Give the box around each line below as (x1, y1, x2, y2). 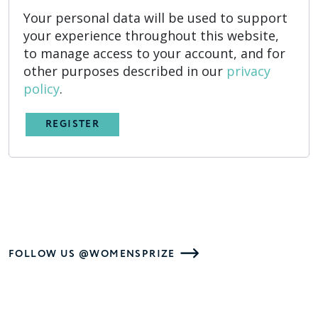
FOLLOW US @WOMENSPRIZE (9, 247, 175, 262)
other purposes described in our (23, 62, 226, 79)
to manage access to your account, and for (23, 44, 285, 62)
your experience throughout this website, (23, 26, 279, 44)
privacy (226, 62, 270, 79)
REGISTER (45, 117, 100, 132)
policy (23, 79, 60, 97)
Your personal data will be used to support (23, 9, 287, 26)
